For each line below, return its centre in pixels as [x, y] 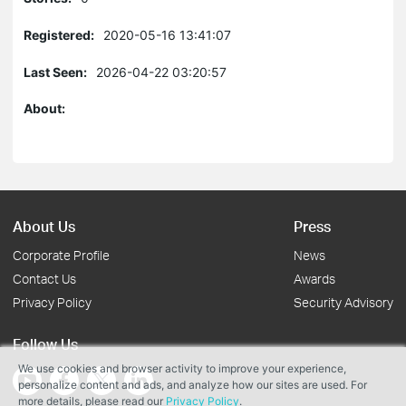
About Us [44, 226]
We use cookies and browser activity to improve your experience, [182, 368]
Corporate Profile [61, 255]
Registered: [59, 35]
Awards [314, 279]
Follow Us [45, 344]
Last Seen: [55, 72]
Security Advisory [343, 302]
